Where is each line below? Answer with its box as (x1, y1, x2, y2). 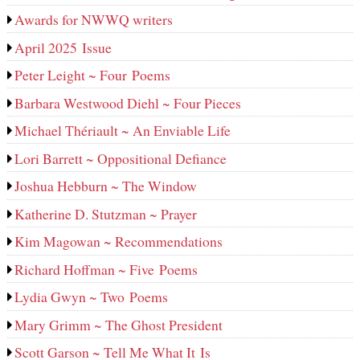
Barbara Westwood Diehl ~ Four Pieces (14, 92, 242, 112)
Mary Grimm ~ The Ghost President (14, 314, 223, 334)
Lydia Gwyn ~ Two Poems (14, 287, 169, 307)
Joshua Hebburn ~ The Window (14, 176, 198, 196)
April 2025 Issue (14, 37, 112, 57)
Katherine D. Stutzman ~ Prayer (14, 203, 198, 223)
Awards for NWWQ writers (14, 10, 174, 30)
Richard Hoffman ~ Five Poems (14, 259, 198, 279)
